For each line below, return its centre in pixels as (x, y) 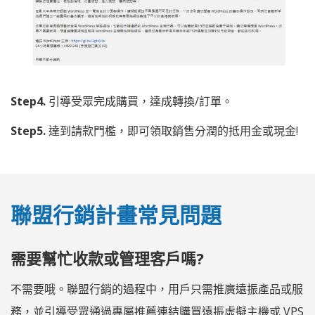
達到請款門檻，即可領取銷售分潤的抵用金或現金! (172, 131)
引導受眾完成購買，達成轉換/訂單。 (139, 102)
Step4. (28, 102)
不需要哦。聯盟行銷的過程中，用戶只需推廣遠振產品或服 (157, 289)
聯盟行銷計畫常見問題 (116, 215)
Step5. (28, 131)
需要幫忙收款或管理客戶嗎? (107, 258)
